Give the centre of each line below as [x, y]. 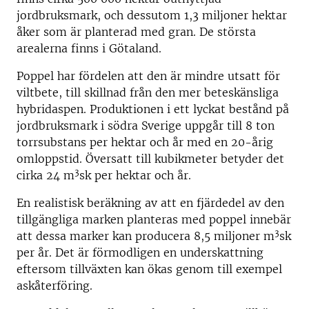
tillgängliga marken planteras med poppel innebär [154, 220]
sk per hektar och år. [135, 176]
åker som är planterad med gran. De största [136, 32]
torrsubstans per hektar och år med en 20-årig [145, 142]
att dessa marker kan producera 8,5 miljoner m [146, 236]
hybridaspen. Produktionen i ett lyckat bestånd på [153, 109]
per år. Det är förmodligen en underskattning [140, 253]
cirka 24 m [46, 176]
